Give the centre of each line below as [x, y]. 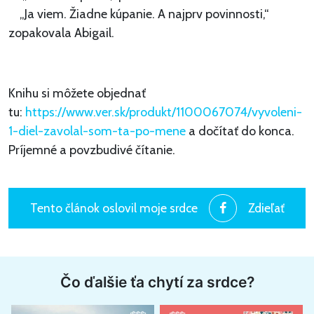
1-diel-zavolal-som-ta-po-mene [97, 131]
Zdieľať [266, 208]
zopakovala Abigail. [61, 33]
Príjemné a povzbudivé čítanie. [92, 150]
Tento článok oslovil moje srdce [114, 208]
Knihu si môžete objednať [77, 94]
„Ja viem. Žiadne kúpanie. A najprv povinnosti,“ [138, 14]
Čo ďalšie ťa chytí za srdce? [157, 282]
